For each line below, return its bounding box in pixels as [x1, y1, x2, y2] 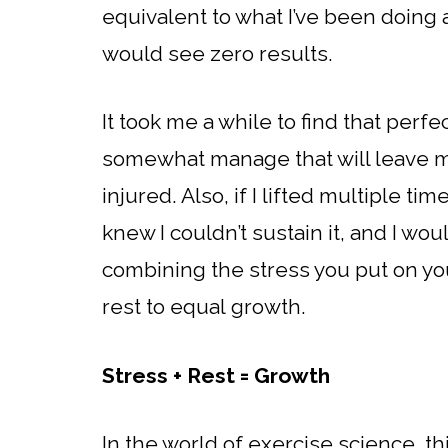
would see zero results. [102, 40, 333, 66]
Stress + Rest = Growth [102, 362, 330, 388]
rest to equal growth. [102, 294, 311, 319]
